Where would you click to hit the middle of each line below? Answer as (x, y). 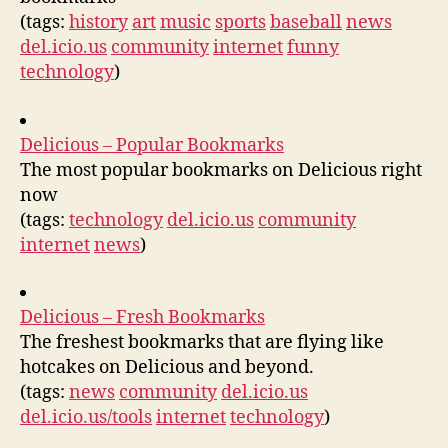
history (98, 22)
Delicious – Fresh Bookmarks (142, 317)
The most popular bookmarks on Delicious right (221, 170)
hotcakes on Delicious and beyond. (167, 367)
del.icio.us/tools (86, 417)
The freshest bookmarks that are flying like (202, 342)
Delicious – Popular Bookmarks (152, 145)
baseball (306, 22)
